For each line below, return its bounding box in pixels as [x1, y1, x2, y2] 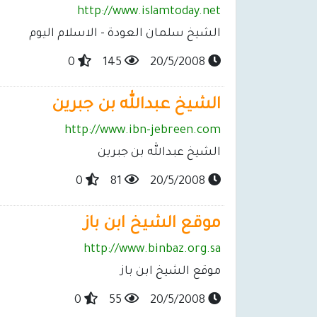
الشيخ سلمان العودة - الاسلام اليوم [29, 28, 221, 41]
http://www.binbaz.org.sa [83, 243, 221, 257]
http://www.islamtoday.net [77, 6, 221, 19]
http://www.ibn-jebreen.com [64, 125, 221, 138]
